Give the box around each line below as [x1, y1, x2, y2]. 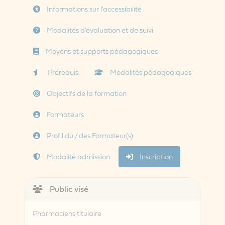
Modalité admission [45, 151, 110, 162]
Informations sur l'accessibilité [45, 4, 142, 15]
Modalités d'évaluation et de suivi [45, 25, 153, 36]
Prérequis [46, 67, 78, 78]
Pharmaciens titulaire [32, 208, 101, 219]
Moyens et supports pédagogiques [44, 46, 158, 57]
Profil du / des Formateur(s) [45, 130, 133, 141]
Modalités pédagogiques [108, 67, 191, 78]
